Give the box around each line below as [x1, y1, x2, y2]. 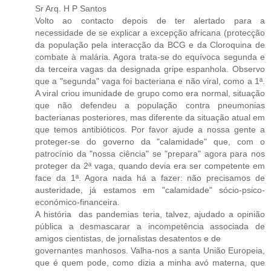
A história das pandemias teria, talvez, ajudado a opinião [35, 209, 265, 220]
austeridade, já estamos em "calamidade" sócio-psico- [35, 185, 265, 195]
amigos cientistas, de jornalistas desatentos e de [35, 233, 223, 244]
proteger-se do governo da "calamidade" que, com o [35, 137, 265, 147]
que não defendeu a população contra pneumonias [35, 100, 265, 111]
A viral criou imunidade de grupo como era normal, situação [35, 88, 265, 99]
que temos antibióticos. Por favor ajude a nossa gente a [35, 125, 265, 135]
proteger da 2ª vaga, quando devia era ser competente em [35, 161, 265, 171]
